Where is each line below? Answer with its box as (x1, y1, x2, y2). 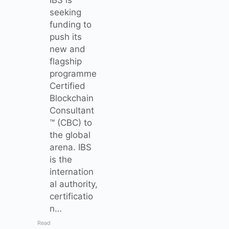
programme (50, 68, 97, 79)
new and (50, 43, 85, 54)
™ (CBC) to (50, 117, 92, 128)
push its (50, 31, 82, 42)
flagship (50, 56, 82, 66)
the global (50, 129, 90, 140)
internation (50, 166, 94, 177)
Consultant (50, 105, 94, 116)
